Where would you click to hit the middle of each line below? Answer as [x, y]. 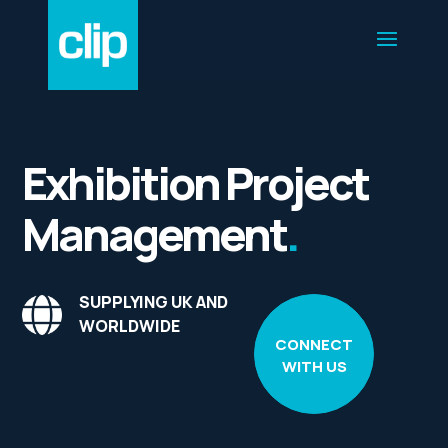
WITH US [314, 366]
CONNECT [314, 344]
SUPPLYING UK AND [154, 302]
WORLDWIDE [130, 326]
